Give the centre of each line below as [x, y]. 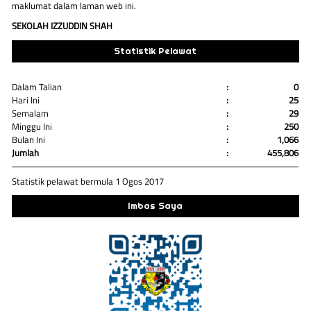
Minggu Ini [32, 127]
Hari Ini [26, 100]
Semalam [31, 114]
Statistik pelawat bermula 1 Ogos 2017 [88, 181]
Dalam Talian [37, 87]
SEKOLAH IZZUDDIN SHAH [62, 26]
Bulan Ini [29, 140]
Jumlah [26, 153]
